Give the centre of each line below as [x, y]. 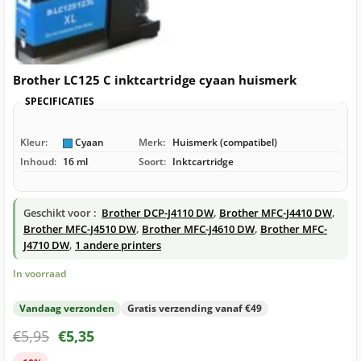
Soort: [152, 162]
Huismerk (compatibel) [225, 143]
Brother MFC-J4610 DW [198, 229]
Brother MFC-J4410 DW [276, 213]
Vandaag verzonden [67, 308]
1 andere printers [118, 245]
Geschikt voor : [60, 213]
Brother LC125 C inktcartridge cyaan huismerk [155, 80]
